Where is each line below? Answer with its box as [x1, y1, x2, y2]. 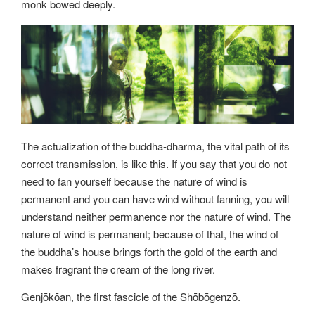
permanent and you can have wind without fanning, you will [21, 191, 289, 207]
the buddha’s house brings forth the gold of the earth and [21, 244, 277, 259]
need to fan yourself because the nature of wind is [21, 174, 247, 189]
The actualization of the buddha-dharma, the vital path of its [21, 139, 290, 154]
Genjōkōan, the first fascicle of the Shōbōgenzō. [21, 289, 240, 304]
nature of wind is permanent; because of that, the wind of [21, 226, 278, 242]
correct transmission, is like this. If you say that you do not [21, 156, 287, 172]
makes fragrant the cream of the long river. [21, 262, 215, 277]
